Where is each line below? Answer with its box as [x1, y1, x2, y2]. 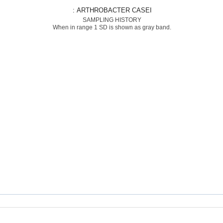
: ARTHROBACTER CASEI [76, 6, 151, 14]
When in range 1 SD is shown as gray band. [52, 24, 171, 31]
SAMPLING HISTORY [82, 16, 141, 23]
